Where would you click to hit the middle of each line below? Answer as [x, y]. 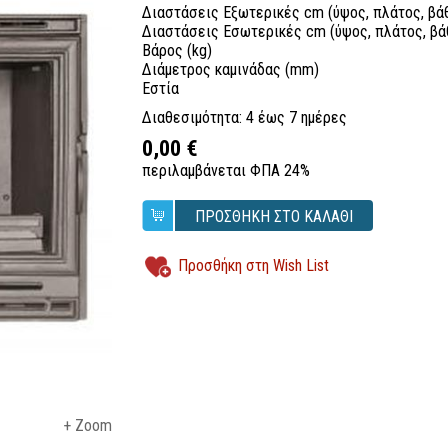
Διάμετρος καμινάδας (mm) [230, 69]
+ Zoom [87, 425]
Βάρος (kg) [176, 50]
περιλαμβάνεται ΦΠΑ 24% [225, 170]
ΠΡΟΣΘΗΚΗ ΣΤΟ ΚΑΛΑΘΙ [273, 216]
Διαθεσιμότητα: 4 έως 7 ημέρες [244, 117]
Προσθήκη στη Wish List [253, 266]
